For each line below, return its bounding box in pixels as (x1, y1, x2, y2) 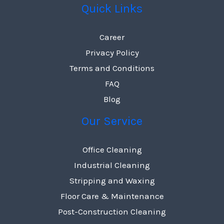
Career (99, 32, 124, 42)
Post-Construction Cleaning (58, 206, 166, 217)
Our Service (81, 114, 142, 128)
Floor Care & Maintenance (60, 191, 164, 201)
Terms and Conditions (69, 63, 154, 73)
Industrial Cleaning (74, 160, 150, 170)
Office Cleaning (82, 144, 142, 155)
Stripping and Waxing (69, 175, 155, 186)
